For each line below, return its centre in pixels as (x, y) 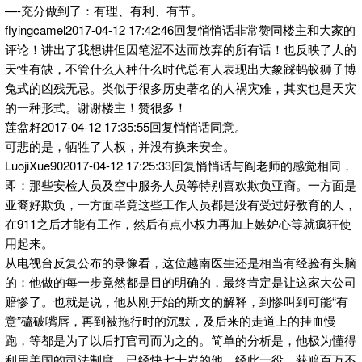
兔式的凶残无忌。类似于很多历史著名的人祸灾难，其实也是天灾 (181, 88)
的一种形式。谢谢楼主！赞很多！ (96, 107)
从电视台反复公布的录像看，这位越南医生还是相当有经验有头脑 (181, 263)
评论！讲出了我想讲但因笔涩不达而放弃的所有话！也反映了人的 (181, 49)
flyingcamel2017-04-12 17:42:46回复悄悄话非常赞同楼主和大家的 (180, 30)
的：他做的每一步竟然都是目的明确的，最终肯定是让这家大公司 (181, 282)
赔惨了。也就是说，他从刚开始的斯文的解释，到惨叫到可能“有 (177, 301)
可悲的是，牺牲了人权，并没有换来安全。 (120, 146)
